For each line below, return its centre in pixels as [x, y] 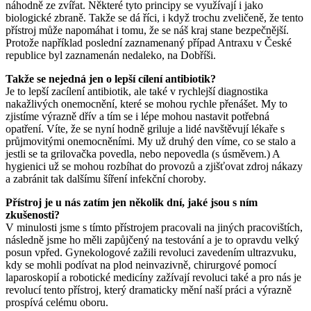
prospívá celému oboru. [57, 302]
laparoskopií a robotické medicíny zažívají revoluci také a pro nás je [153, 277]
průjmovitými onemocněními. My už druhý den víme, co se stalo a [151, 141]
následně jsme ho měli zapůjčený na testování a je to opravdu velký [152, 239]
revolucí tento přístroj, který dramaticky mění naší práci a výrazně [149, 289]
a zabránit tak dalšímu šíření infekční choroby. [106, 178]
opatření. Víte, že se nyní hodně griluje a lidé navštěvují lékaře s [145, 128]
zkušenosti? [33, 215]
